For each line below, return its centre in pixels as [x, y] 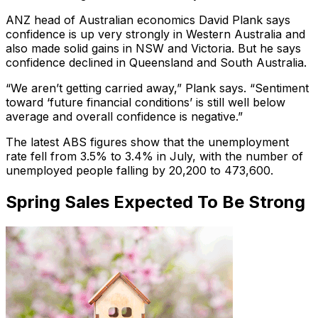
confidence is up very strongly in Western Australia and [155, 34]
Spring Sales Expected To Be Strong [155, 202]
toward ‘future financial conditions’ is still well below [146, 102]
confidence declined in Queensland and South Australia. [156, 62]
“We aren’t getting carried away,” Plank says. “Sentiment [157, 88]
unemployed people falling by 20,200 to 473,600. [139, 170]
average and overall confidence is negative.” [124, 116]
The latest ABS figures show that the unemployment [147, 142]
